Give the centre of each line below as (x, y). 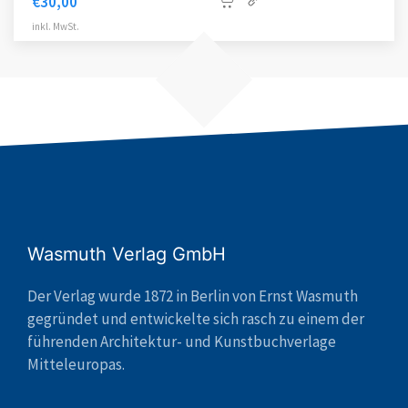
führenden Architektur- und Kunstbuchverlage (182, 342)
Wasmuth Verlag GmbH (127, 255)
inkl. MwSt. (56, 27)
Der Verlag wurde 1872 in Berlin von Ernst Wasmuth (193, 296)
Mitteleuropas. (76, 365)
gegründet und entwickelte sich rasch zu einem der (196, 319)
